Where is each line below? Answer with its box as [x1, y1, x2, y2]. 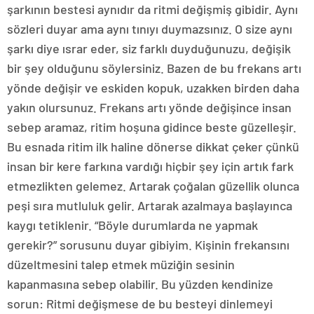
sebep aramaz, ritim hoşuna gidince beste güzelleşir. [7, 119, 296, 135]
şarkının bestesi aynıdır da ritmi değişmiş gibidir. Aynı [7, 1, 298, 17]
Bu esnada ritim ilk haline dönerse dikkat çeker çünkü [7, 139, 299, 154]
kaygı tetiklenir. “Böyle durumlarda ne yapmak [7, 217, 258, 233]
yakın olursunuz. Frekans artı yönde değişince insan [7, 100, 292, 115]
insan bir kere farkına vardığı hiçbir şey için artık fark [7, 158, 294, 174]
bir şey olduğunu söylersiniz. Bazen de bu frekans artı [7, 60, 301, 76]
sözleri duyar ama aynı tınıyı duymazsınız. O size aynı [7, 21, 292, 36]
